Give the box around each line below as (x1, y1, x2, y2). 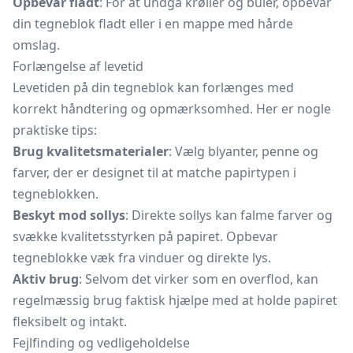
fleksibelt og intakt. (13, 313, 127, 330)
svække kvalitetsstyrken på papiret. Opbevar (13, 228, 278, 245)
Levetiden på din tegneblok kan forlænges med (13, 79, 294, 96)
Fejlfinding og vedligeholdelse (13, 334, 190, 351)
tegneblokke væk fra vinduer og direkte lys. (13, 249, 271, 266)
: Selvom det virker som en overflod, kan (79, 270, 318, 288)
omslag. (13, 36, 60, 54)
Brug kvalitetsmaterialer (13, 143, 169, 160)
